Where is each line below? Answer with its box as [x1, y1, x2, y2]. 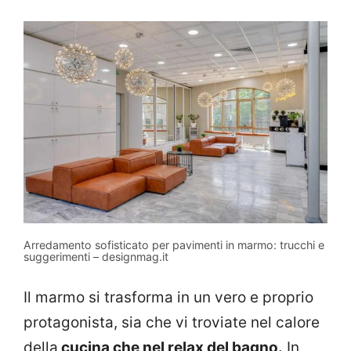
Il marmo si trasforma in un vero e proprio [24, 288, 313, 306]
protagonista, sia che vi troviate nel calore [24, 313, 320, 331]
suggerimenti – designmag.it [24, 250, 168, 264]
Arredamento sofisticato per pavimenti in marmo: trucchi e [24, 238, 324, 252]
